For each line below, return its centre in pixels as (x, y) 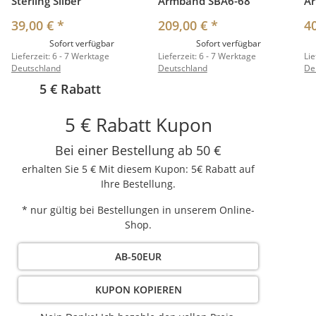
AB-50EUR (138, 257)
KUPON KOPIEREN (138, 290)
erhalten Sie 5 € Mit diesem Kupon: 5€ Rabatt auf (138, 169)
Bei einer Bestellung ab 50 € (138, 151)
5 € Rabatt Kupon (138, 125)
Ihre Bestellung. (138, 184)
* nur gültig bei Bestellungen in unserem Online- (138, 210)
